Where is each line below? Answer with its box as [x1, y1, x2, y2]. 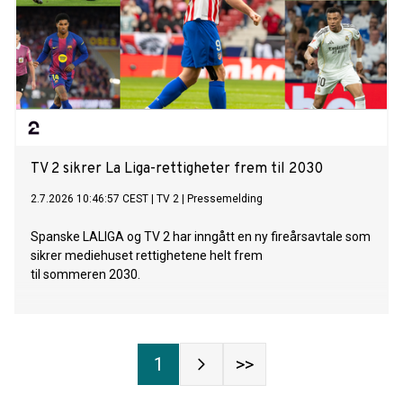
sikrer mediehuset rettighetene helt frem [31, 248, 263, 264]
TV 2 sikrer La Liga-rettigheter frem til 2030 [31, 160, 323, 179]
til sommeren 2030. [31, 267, 140, 282]
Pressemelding [187, 193, 263, 206]
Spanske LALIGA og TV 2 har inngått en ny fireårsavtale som [31, 229, 371, 245]
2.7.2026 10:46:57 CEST [31, 193, 148, 206]
